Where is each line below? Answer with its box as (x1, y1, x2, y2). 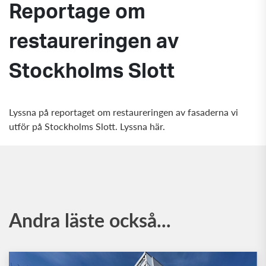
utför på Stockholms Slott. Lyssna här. (9, 119, 165, 134)
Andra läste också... (9, 206, 171, 234)
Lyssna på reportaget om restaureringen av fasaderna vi (9, 105, 238, 119)
